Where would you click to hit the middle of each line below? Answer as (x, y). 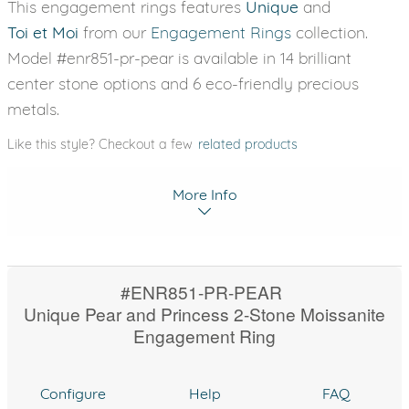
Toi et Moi (43, 32)
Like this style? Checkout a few (102, 144)
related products (248, 144)
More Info (204, 194)
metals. (33, 109)
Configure (73, 393)
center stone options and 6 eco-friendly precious (183, 83)
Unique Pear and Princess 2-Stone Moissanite (204, 314)
